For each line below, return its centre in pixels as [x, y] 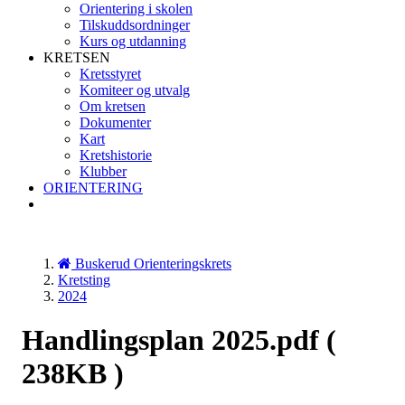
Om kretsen [113, 106]
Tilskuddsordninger [135, 25]
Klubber [103, 171]
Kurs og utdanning [133, 41]
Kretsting [84, 280]
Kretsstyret [110, 74]
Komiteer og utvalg [135, 90]
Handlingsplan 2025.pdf [174, 340]
